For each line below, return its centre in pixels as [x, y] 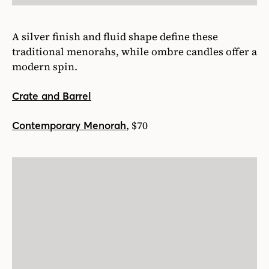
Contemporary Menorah [69, 126]
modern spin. [45, 67]
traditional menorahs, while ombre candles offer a [134, 52]
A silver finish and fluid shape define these [115, 37]
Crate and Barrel [52, 96]
